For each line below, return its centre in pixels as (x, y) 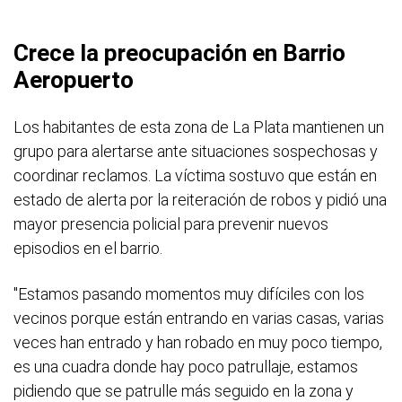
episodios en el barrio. (88, 248)
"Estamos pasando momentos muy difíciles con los (189, 294)
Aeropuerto (74, 80)
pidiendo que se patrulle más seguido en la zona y (184, 391)
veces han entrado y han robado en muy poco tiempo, (198, 342)
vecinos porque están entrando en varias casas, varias (199, 318)
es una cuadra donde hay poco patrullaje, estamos (186, 367)
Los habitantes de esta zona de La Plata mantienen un (199, 127)
